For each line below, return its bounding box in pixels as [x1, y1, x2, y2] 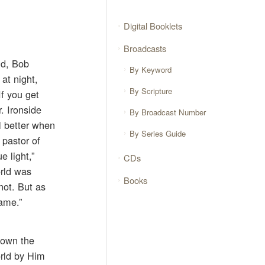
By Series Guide [130, 127, 186, 139]
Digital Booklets [124, 19, 183, 32]
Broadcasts [124, 41, 167, 54]
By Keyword [130, 64, 172, 76]
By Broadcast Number [130, 106, 206, 118]
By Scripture [130, 85, 173, 97]
